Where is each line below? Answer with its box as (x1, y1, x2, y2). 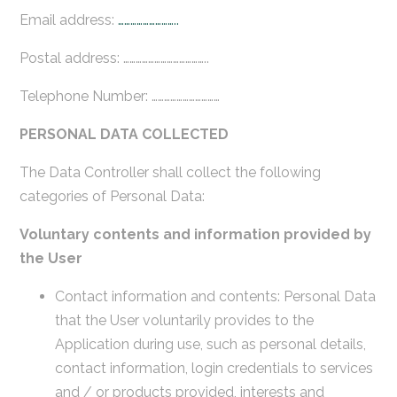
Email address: (19, 11, 118, 28)
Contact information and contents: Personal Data (54, 287, 376, 305)
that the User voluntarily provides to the (54, 311, 314, 329)
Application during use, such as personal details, (54, 335, 366, 353)
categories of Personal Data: (19, 187, 205, 205)
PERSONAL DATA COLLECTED (19, 125, 229, 143)
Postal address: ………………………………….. (19, 49, 213, 66)
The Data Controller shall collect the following (19, 163, 321, 181)
